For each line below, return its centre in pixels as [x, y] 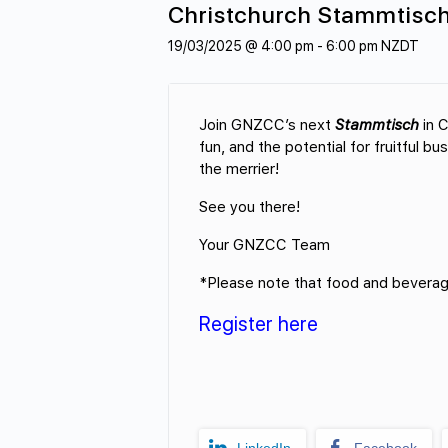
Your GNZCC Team [264, 245]
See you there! [249, 207]
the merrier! [239, 169]
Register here [258, 324]
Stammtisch [377, 125]
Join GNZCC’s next [267, 125]
